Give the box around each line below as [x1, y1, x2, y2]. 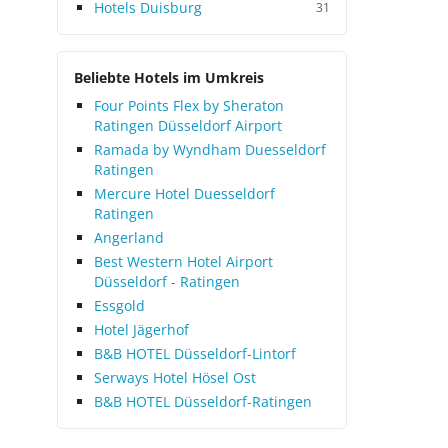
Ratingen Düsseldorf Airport [94, 116, 282, 135]
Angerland [94, 228, 164, 247]
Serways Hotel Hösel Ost [94, 368, 256, 387]
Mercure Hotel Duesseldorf [94, 184, 275, 203]
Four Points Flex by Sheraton [94, 96, 284, 115]
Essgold [94, 296, 145, 315]
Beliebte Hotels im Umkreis [74, 68, 264, 87]
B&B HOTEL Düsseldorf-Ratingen [94, 392, 312, 411]
